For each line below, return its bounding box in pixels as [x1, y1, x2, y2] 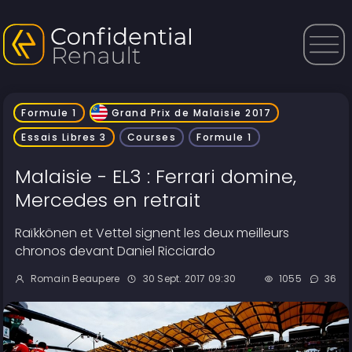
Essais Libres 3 [21, 130, 107, 144]
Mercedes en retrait [15, 187, 201, 213]
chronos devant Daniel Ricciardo [15, 242, 216, 260]
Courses [126, 130, 177, 144]
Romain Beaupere [30, 272, 120, 285]
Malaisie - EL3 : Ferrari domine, [15, 163, 297, 189]
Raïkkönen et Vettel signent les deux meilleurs [15, 224, 290, 242]
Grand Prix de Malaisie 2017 [111, 106, 272, 119]
